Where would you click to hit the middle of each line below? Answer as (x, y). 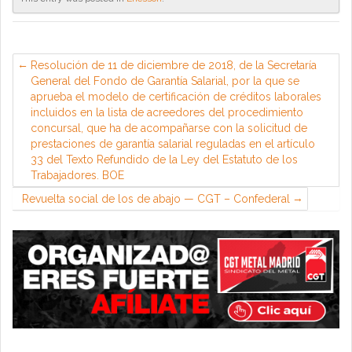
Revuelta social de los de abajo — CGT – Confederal (156, 199)
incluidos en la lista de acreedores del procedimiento (167, 112)
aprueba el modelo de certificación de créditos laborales (176, 97)
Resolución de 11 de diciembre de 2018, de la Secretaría (174, 65)
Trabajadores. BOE (77, 175)
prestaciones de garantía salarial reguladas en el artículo (173, 144)
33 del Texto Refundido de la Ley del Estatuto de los (164, 159)
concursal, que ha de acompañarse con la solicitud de (169, 128)
